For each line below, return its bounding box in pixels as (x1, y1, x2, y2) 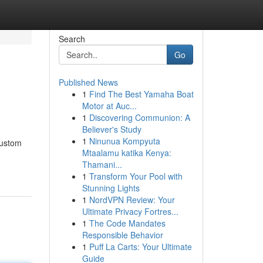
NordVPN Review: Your (89, 194, 175, 205)
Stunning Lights (82, 182, 140, 194)
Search (58, 33, 85, 45)
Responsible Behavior (82, 229, 163, 241)
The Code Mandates (89, 217, 166, 229)
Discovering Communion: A (89, 112, 190, 123)
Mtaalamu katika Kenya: (82, 147, 171, 159)
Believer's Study (82, 123, 141, 135)
